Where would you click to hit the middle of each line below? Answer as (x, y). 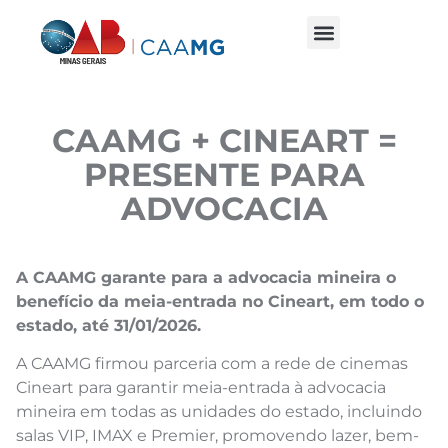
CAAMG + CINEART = (224, 141)
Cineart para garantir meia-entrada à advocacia (201, 388)
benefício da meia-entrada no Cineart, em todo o (220, 302)
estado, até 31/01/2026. (108, 326)
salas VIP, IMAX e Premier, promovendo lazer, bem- (217, 436)
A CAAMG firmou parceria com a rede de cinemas (212, 364)
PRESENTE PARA (224, 175)
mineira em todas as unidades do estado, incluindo (219, 412)
